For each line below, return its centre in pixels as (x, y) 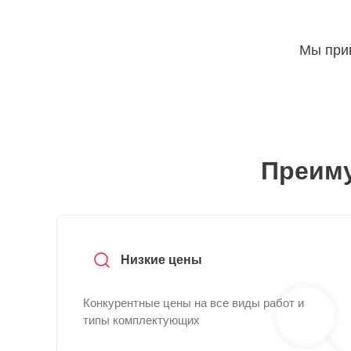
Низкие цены (161, 260)
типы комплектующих (141, 320)
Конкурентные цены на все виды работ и (194, 303)
